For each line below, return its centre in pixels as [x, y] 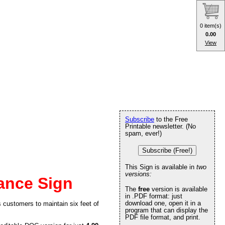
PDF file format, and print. [163, 217]
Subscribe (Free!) [167, 150]
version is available [179, 189]
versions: [138, 174]
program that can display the [166, 210]
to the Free [171, 119]
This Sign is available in [161, 167]
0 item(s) [211, 25]
